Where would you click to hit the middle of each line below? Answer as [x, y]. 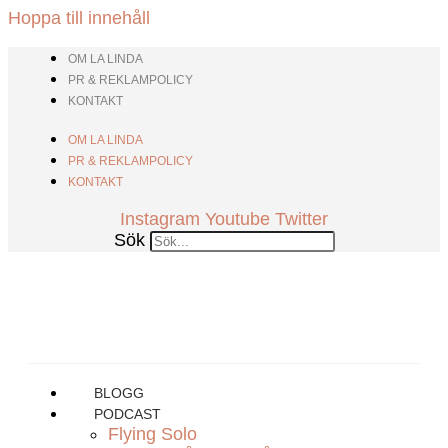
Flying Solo [152, 434]
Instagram [160, 219]
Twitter [301, 219]
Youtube [237, 219]
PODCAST [127, 414]
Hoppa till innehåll [79, 18]
